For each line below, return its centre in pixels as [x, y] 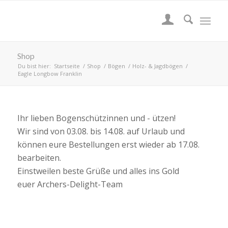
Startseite [67, 66]
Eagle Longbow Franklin [50, 74]
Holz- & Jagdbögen [157, 66]
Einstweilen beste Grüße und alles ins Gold [98, 171]
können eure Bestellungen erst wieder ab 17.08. [108, 145]
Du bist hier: [34, 66]
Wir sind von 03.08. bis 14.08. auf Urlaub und [101, 131]
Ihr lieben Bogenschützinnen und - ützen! [96, 118]
